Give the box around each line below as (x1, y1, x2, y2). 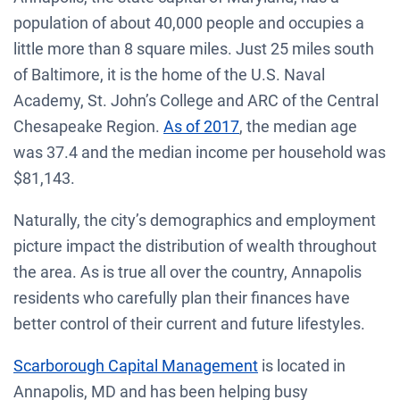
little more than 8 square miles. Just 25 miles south (13, 38, 374, 58)
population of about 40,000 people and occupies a (13, 12, 364, 32)
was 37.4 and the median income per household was (13, 142, 386, 162)
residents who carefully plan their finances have (13, 287, 350, 307)
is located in (258, 355, 346, 375)
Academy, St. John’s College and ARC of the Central (13, 90, 379, 110)
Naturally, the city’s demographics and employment (13, 210, 376, 229)
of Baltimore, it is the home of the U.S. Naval (13, 64, 325, 84)
